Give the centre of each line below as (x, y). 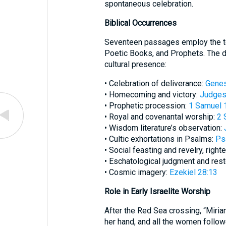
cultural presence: (135, 65)
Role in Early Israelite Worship (157, 192)
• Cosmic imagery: (137, 173)
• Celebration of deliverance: (155, 84)
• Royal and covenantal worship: (160, 117)
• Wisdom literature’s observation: (164, 128)
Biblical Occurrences (140, 23)
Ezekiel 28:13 (193, 173)
